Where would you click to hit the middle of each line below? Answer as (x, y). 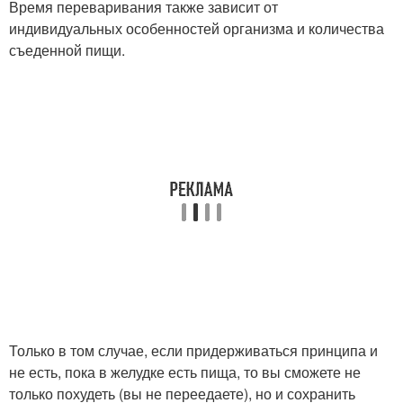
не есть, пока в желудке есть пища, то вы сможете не (185, 372)
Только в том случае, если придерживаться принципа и (193, 351)
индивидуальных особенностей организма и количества (197, 29)
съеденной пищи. (67, 50)
